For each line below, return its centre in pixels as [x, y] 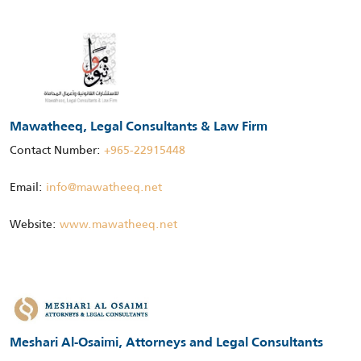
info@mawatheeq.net [104, 187]
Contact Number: [57, 150]
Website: [35, 224]
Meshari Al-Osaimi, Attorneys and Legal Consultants [166, 343]
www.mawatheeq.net [118, 224]
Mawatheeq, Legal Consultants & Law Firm [139, 128]
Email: [28, 187]
